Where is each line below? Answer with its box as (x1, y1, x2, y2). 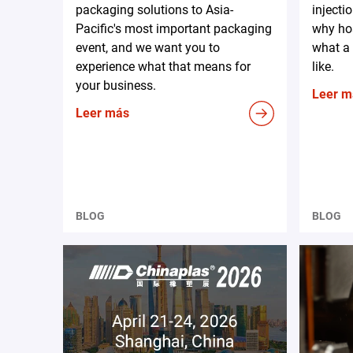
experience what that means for (76, 58, 251, 74)
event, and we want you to (76, 39, 220, 55)
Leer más (76, 105, 129, 121)
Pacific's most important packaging (76, 20, 272, 36)
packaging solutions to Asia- (76, 2, 233, 17)
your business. (76, 77, 156, 93)
